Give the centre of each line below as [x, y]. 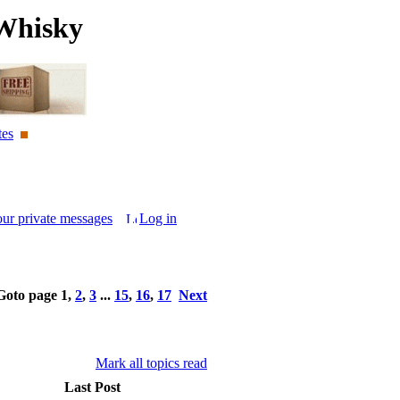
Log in [158, 218]
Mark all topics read [151, 363]
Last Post [92, 387]
